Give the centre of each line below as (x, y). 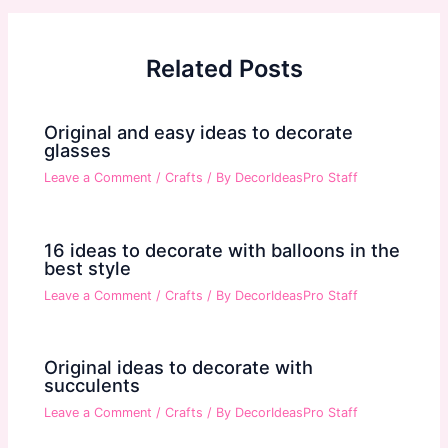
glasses (78, 150)
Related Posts (224, 68)
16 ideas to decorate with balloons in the (222, 249)
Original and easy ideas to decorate (199, 132)
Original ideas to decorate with (179, 367)
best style (88, 267)
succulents (92, 385)
